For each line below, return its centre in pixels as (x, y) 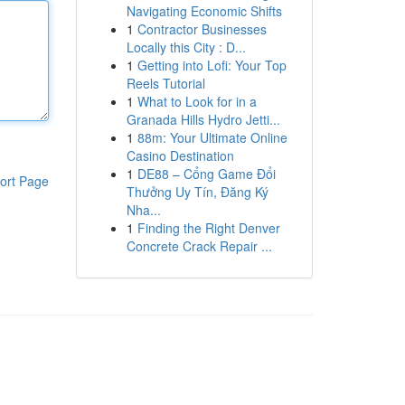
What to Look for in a (197, 101)
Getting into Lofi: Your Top (212, 65)
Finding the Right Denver (208, 228)
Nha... (143, 210)
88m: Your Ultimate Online (212, 137)
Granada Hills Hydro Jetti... (203, 119)
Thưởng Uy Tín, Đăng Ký (197, 192)
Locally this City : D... (186, 47)
